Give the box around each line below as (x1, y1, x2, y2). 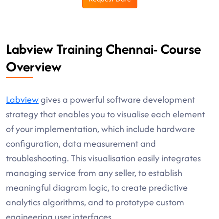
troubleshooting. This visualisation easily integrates (6, 152, 201, 165)
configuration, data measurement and (6, 137, 156, 150)
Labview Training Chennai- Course (6, 39, 201, 59)
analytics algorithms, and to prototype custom (6, 196, 184, 209)
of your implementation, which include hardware (6, 122, 195, 135)
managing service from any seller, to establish (6, 166, 182, 179)
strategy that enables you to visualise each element (6, 108, 205, 121)
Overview (6, 57, 62, 76)
